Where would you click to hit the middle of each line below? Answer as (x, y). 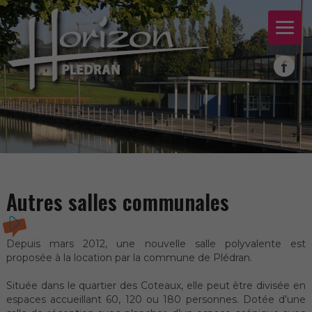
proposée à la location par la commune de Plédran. (129, 258)
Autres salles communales (117, 202)
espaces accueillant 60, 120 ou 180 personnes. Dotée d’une (156, 300)
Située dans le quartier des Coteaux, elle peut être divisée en (156, 286)
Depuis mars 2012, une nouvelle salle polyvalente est (156, 244)
